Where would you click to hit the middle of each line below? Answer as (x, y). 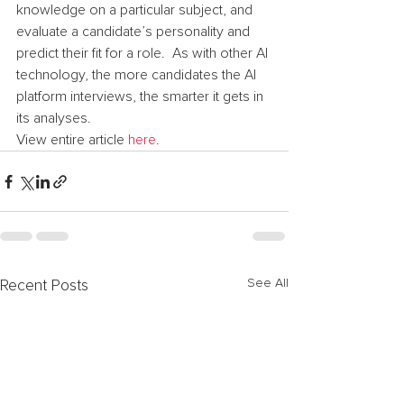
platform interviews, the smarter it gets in (142, 96)
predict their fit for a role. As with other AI (144, 53)
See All (268, 283)
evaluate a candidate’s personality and (135, 32)
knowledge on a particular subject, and (136, 10)
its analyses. (54, 118)
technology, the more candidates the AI (138, 75)
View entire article (72, 140)
